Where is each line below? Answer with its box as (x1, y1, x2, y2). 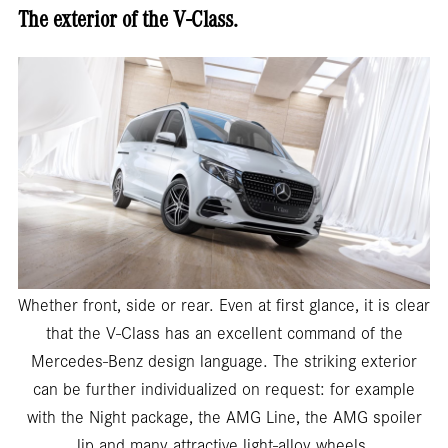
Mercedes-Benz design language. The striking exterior (31, 354, 417, 373)
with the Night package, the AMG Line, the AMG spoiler (26, 410, 422, 429)
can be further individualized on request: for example (33, 382, 415, 401)
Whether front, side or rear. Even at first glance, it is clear (18, 298, 430, 317)
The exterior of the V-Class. (18, 11, 238, 35)
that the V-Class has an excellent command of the (45, 326, 403, 345)
